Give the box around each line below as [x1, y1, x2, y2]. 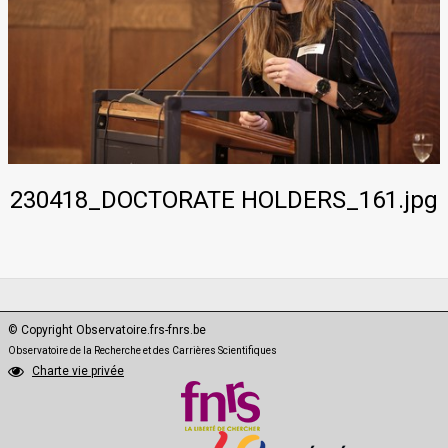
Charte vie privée [32, 363, 124, 378]
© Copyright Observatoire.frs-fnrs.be [8, 322, 206, 337]
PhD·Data [19, 25, 84, 44]
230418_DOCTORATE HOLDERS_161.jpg [10, 185, 438, 214]
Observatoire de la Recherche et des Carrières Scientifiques [8, 344, 277, 356]
